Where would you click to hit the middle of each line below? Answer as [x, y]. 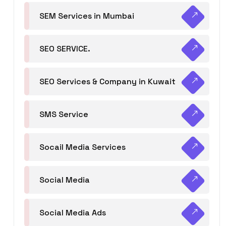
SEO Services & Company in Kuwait [107, 81]
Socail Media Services [82, 147]
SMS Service [64, 114]
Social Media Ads [73, 213]
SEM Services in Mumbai [87, 16]
